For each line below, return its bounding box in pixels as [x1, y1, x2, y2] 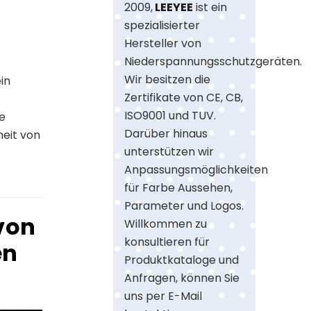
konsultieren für [124, 234, 210, 250]
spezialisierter [124, 17, 201, 33]
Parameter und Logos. [124, 198, 244, 214]
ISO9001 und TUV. [124, 108, 217, 124]
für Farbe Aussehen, [124, 180, 233, 196]
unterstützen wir [124, 144, 215, 160]
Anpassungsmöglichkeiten [124, 162, 269, 178]
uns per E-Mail [124, 288, 203, 304]
